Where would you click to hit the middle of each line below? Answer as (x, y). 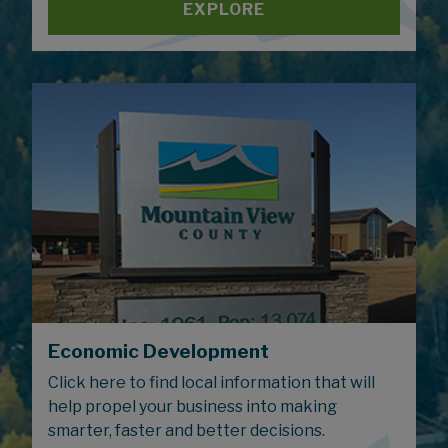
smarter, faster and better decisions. (186, 430)
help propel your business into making (192, 406)
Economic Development (158, 350)
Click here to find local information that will (211, 382)
